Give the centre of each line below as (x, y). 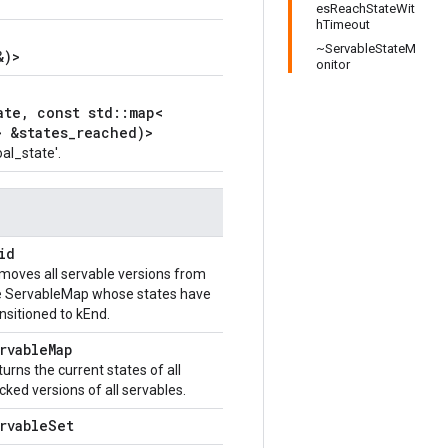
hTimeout (343, 24)
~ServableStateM (366, 48)
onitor (333, 64)
